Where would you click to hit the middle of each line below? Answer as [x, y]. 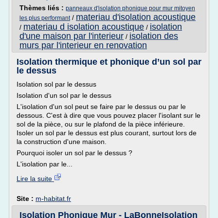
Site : [26, 199]
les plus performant [45, 18]
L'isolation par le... [45, 164]
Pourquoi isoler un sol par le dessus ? [74, 153]
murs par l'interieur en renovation [83, 45]
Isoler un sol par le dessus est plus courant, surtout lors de [107, 133]
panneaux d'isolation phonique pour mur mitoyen [130, 8]
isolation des [154, 36]
